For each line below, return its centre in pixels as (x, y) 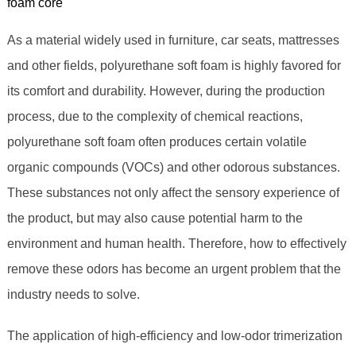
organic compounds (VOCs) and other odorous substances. (173, 168)
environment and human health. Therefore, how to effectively (176, 244)
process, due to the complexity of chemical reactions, (155, 117)
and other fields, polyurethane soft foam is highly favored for (174, 66)
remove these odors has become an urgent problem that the (174, 269)
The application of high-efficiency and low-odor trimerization (174, 336)
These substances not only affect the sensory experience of (173, 193)
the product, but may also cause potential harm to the (155, 219)
